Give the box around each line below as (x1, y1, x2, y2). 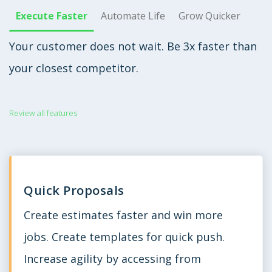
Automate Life (101, 8, 165, 22)
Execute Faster (16, 8, 87, 22)
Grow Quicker (178, 8, 240, 22)
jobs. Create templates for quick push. (24, 229, 225, 245)
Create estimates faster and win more (24, 208, 223, 223)
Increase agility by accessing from (24, 251, 201, 267)
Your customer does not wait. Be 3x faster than (9, 38, 257, 53)
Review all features (9, 107, 77, 118)
